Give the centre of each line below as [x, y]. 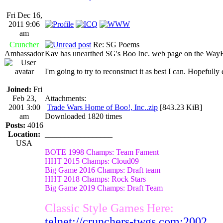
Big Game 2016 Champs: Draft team [103, 170]
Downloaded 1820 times [83, 116]
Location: [24, 134]
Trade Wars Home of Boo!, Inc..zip [102, 107]
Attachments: [65, 98]
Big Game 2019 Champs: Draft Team [104, 188]
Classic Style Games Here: [109, 208]
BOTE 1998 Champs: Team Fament [102, 152]
